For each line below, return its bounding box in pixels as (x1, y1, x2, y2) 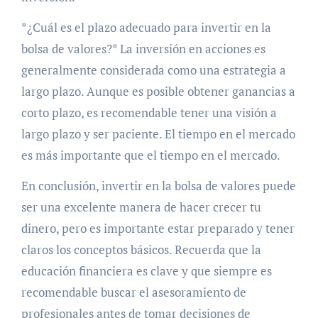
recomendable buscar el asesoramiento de (21, 283, 246, 300)
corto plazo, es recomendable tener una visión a (21, 104, 277, 121)
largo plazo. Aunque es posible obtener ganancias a (21, 82, 295, 99)
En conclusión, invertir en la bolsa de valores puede (21, 177, 296, 194)
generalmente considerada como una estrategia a (21, 61, 286, 78)
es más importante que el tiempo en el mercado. (21, 146, 280, 163)
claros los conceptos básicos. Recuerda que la (21, 241, 261, 258)
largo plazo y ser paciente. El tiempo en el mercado (21, 125, 295, 142)
